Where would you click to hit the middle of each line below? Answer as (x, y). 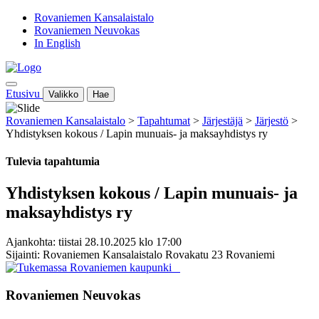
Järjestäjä (223, 121)
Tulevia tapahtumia (53, 162)
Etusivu (23, 94)
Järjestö (272, 121)
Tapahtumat (164, 121)
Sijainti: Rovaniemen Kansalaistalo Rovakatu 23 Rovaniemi (140, 255)
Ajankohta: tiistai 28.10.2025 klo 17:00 (94, 242)
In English (57, 43)
